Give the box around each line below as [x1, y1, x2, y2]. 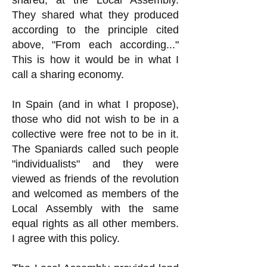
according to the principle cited [12, 24, 179, 36]
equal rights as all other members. [12, 218, 179, 229]
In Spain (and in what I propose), [12, 98, 179, 110]
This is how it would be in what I [12, 54, 179, 66]
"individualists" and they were [12, 158, 179, 170]
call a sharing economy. [12, 69, 124, 80]
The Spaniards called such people [12, 143, 179, 155]
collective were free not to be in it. [12, 128, 179, 140]
